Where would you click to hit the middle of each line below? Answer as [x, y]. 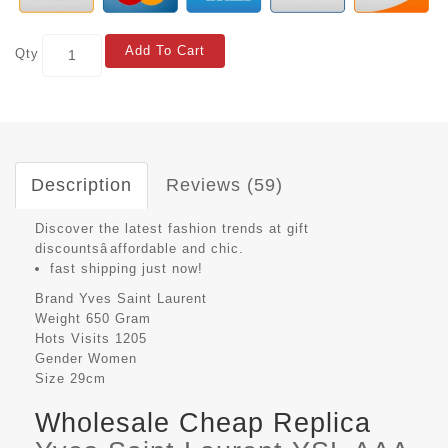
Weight [58, 318]
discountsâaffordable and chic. [139, 248]
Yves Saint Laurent [143, 298]
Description [81, 184]
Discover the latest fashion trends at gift [172, 228]
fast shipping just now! [126, 268]
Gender [59, 358]
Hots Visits [72, 338]
